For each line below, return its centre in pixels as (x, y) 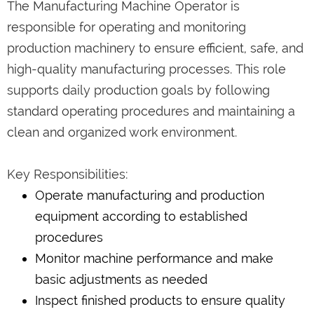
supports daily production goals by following (138, 90)
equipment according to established (141, 216)
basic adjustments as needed (121, 279)
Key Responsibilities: (68, 174)
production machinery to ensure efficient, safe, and (155, 48)
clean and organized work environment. (122, 132)
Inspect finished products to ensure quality (160, 300)
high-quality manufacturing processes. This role (146, 69)
